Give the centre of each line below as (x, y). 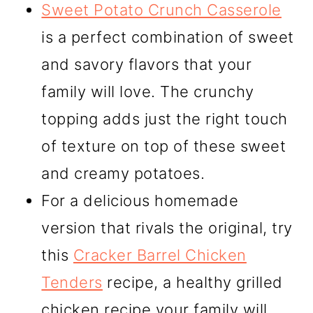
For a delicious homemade (140, 201)
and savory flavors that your (147, 65)
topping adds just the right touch (165, 119)
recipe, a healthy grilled (192, 283)
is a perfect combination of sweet (168, 37)
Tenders (72, 283)
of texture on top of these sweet (164, 146)
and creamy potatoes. (123, 174)
